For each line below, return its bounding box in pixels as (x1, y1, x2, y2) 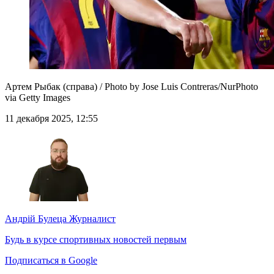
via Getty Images (5, 92, 70, 103)
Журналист (67, 213, 116, 224)
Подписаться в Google (5, 255, 97, 266)
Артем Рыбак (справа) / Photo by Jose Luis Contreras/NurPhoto (5, 81, 258, 92)
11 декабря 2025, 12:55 (5, 113, 98, 124)
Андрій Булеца (5, 213, 67, 224)
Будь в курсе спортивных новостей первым (5, 234, 187, 245)
